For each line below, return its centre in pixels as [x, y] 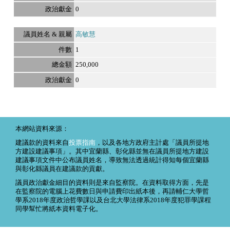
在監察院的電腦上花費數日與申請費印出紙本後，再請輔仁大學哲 [112, 192]
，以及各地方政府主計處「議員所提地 [152, 143]
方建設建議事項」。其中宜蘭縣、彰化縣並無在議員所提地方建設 [112, 152]
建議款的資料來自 [42, 143]
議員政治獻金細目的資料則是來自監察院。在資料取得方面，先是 [112, 183]
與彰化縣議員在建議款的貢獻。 [62, 169]
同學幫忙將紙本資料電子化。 [59, 209]
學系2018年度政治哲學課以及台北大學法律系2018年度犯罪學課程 [113, 200]
